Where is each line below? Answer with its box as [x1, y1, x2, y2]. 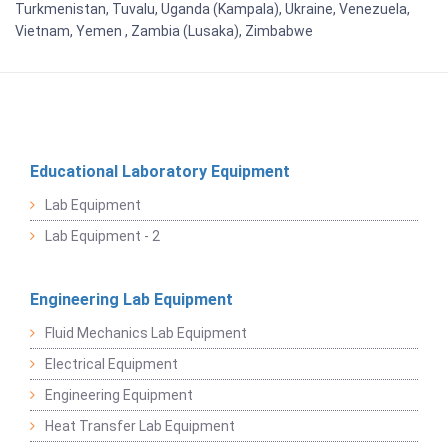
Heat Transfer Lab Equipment [45, 417, 235, 434]
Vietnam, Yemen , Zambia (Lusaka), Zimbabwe [15, 22, 313, 39]
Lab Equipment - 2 [45, 227, 160, 244]
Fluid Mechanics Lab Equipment [45, 324, 247, 341]
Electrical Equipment [45, 355, 178, 372]
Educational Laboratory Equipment [30, 161, 290, 181]
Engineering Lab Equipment [30, 289, 233, 309]
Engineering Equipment [45, 386, 193, 403]
